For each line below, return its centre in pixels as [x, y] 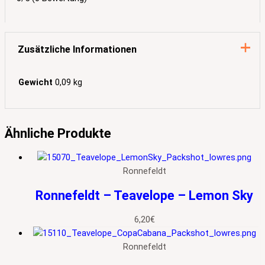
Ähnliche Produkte [58, 133]
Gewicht [35, 83]
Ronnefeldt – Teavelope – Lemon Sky [144, 195]
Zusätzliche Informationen [77, 49]
